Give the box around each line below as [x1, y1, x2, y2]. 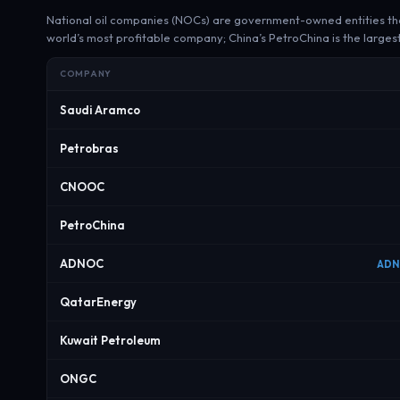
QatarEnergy [60, 295, 137, 309]
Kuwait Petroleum [60, 333, 161, 347]
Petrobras [60, 141, 119, 155]
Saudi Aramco [60, 103, 140, 117]
